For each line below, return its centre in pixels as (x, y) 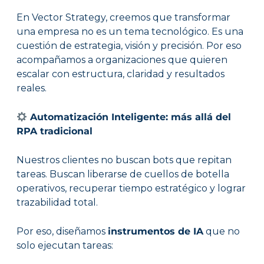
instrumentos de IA (155, 232)
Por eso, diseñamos (62, 232)
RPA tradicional (54, 131)
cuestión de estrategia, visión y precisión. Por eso (129, 46)
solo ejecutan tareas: (65, 246)
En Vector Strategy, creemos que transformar (123, 18)
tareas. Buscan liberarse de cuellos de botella (123, 174)
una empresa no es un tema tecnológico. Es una (130, 32)
